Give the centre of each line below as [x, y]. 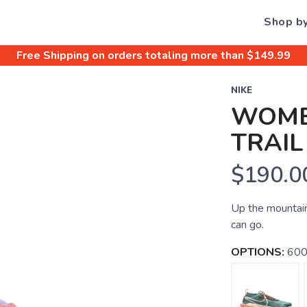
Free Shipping [53, 56]
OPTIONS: [257, 252]
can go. [247, 225]
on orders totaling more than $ [171, 56]
